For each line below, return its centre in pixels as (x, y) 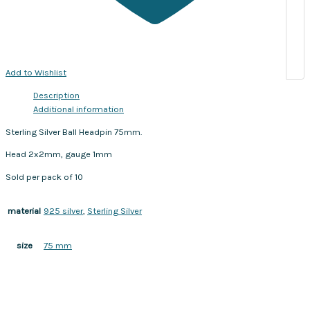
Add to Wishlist (36, 73)
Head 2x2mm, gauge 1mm (59, 154)
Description (56, 95)
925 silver (63, 210)
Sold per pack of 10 (44, 177)
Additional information (79, 109)
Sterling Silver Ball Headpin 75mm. (74, 131)
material (24, 210)
